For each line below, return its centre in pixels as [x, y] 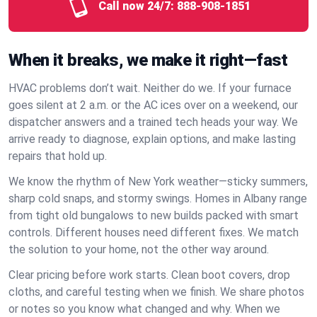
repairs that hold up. [58, 156]
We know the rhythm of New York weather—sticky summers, [158, 181]
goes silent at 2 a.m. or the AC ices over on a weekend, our [153, 105]
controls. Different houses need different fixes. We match [154, 232]
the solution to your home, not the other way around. [139, 249]
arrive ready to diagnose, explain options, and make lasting [152, 139]
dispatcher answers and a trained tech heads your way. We [153, 122]
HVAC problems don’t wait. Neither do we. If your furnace [150, 88]
